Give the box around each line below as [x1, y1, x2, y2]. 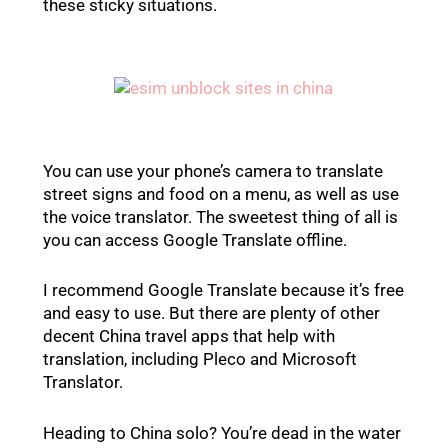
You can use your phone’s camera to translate [42, 161, 383, 182]
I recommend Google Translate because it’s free [42, 280, 404, 301]
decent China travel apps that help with [42, 326, 335, 347]
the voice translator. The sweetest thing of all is [42, 207, 398, 228]
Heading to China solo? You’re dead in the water [42, 422, 401, 443]
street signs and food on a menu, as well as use [42, 184, 399, 205]
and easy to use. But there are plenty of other [42, 303, 380, 324]
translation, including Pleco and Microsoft [42, 349, 357, 370]
